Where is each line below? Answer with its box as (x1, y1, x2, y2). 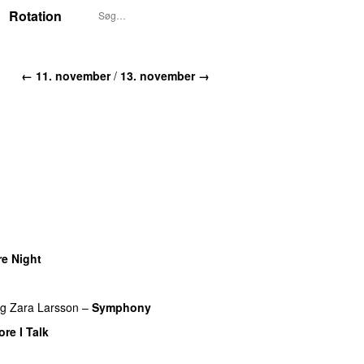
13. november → (120, 67, 210, 84)
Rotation (9, 6, 62, 25)
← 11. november (21, 67, 110, 84)
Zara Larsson (10, 298, 79, 315)
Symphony (92, 298, 151, 315)
